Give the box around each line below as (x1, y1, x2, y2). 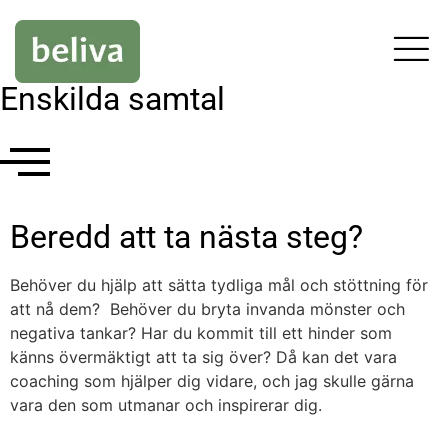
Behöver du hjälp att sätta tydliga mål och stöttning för (10, 274, 428, 295)
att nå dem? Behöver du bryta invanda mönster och (10, 298, 405, 319)
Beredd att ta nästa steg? (10, 217, 363, 256)
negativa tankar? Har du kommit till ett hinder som (10, 322, 392, 343)
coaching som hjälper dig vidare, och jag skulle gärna (10, 370, 414, 391)
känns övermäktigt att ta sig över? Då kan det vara (10, 346, 397, 367)
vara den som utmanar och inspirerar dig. (10, 394, 322, 415)
